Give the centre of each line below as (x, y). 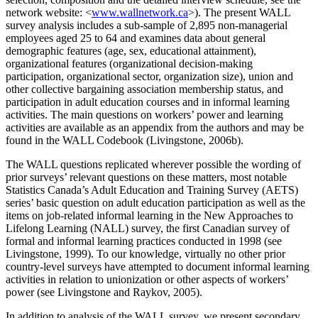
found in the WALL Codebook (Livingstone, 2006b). (125, 141)
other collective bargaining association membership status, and (144, 89)
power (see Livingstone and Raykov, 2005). (104, 292)
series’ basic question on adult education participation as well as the (155, 203)
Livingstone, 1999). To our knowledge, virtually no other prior (146, 254)
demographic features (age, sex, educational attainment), (131, 51)
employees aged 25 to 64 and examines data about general (136, 38)
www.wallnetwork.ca (140, 13)
